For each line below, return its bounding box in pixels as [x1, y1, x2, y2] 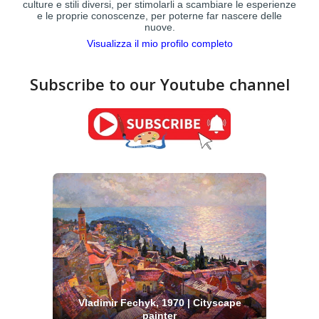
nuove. [144, 21, 175, 33]
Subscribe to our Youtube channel [29, 73, 290, 95]
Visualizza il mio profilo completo [86, 37, 233, 49]
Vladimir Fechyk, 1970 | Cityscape [78, 296, 241, 308]
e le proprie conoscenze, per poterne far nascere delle [37, 9, 282, 21]
